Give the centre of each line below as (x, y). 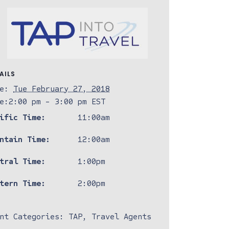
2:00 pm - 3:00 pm (50, 101)
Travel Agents (122, 216)
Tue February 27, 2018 (62, 89)
